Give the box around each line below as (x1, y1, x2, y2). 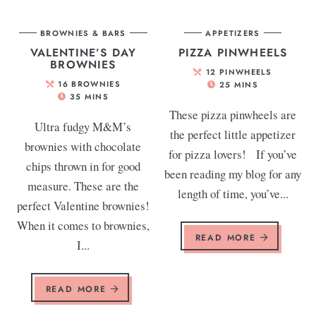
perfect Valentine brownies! (16, 197, 150, 214)
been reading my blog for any (164, 165, 302, 182)
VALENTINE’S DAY (30, 44, 137, 61)
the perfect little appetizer (170, 126, 296, 142)
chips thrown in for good (25, 157, 140, 174)
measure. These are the (27, 177, 139, 194)
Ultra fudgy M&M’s (35, 118, 132, 135)
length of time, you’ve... (177, 185, 288, 202)
